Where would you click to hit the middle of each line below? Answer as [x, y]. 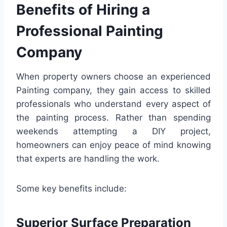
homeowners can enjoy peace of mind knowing [113, 145]
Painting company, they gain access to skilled [113, 90]
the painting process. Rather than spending [113, 117]
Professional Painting [90, 31]
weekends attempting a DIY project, [113, 131]
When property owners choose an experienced [113, 76]
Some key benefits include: [71, 188]
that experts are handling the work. [88, 158]
